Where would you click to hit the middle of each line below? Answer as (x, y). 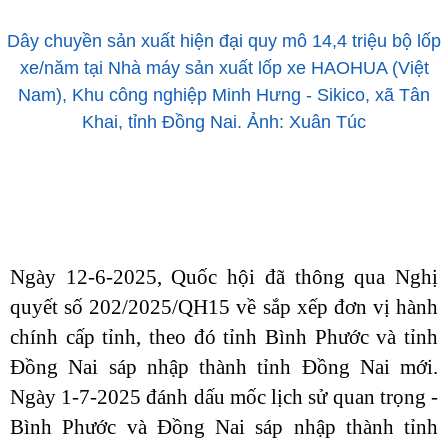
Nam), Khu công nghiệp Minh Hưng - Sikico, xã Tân (224, 95)
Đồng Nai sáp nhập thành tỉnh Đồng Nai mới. (224, 367)
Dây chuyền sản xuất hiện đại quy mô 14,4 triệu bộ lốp (224, 41)
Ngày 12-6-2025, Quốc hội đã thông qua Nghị (224, 277)
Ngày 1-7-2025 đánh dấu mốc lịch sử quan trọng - (224, 397)
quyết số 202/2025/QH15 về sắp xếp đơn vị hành (224, 307)
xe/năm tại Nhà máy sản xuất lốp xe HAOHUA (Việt (224, 68)
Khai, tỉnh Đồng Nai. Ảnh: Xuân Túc (224, 122)
